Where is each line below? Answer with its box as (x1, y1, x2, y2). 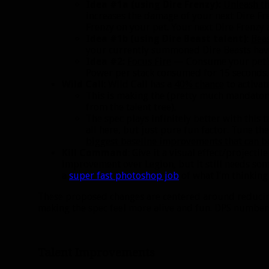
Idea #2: (86, 56, 125, 68)
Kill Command (62, 147, 128, 159)
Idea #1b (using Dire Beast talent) (86, 33, 247, 45)
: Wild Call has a (104, 79, 174, 91)
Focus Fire (127, 56, 171, 68)
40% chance (174, 79, 224, 91)
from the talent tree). (86, 101, 176, 113)
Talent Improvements (38, 246, 155, 259)
